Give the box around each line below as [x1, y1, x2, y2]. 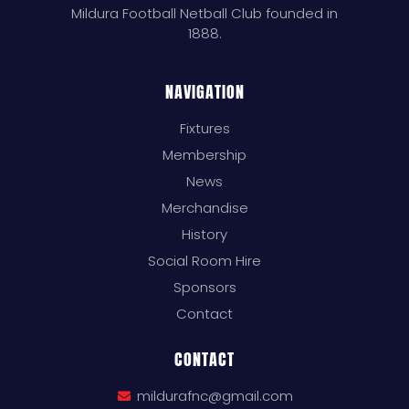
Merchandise [161, 198, 248, 218]
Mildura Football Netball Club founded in [71, 3, 338, 23]
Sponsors [173, 278, 236, 298]
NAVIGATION [164, 79, 245, 105]
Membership [163, 145, 246, 165]
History [182, 225, 227, 245]
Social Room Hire [148, 251, 261, 271]
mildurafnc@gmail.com [136, 386, 293, 406]
